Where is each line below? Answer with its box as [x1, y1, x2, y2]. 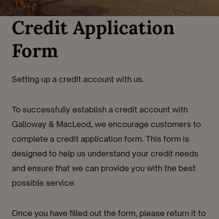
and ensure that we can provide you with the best [12, 163, 196, 173]
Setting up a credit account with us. [12, 74, 144, 84]
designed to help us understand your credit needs [12, 148, 198, 158]
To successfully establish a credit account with [12, 104, 188, 114]
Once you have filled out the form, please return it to [12, 208, 206, 218]
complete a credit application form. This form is [12, 133, 189, 144]
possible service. [12, 177, 76, 188]
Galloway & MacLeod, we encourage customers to [12, 119, 201, 129]
